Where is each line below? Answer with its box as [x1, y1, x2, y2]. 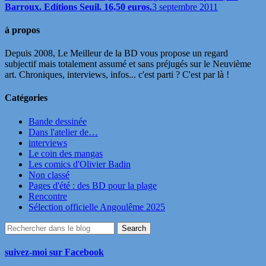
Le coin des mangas [28, 148, 103, 159]
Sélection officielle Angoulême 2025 [28, 201, 165, 212]
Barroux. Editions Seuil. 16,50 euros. [5, 1, 152, 12]
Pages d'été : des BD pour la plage [28, 180, 157, 191]
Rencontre [28, 191, 67, 201]
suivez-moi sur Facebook [5, 247, 104, 258]
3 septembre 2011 [152, 1, 218, 12]
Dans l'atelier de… [28, 126, 98, 137]
